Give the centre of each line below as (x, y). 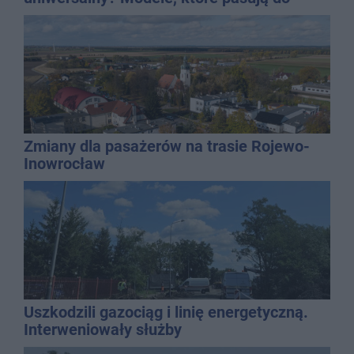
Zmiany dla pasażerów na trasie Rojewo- (167, 146)
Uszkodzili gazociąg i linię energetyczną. (166, 312)
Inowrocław (64, 163)
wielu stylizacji (75, 15)
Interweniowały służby (103, 329)
